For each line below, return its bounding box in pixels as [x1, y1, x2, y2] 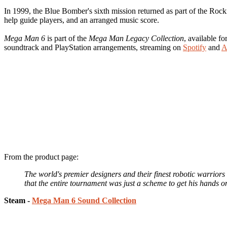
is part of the [45, 33, 89, 43]
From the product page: [4, 152, 79, 161]
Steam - [4, 196, 32, 205]
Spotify [183, 43, 206, 52]
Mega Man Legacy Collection [89, 33, 184, 43]
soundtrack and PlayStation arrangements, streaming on [4, 43, 183, 52]
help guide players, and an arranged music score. [4, 15, 159, 24]
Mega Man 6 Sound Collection [32, 196, 136, 205]
